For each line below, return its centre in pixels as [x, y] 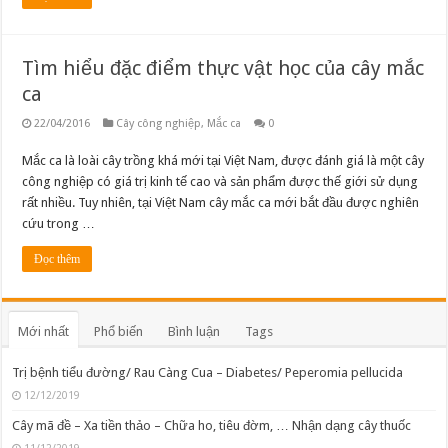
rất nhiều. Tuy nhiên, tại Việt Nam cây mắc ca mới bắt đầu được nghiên [221, 203]
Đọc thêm [57, 259]
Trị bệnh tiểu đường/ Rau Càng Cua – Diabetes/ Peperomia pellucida [208, 373]
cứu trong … [59, 224]
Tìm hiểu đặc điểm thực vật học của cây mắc [223, 68]
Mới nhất [44, 332]
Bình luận [194, 332]
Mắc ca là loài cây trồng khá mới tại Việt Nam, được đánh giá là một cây [223, 161]
